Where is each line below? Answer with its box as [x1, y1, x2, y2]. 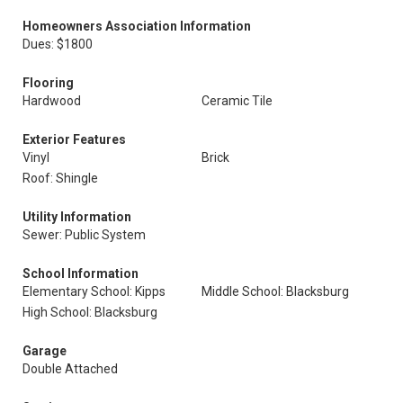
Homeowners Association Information [22, 19, 251, 33]
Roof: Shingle [22, 171, 98, 185]
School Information [22, 266, 139, 281]
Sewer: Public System [22, 228, 146, 242]
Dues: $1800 [22, 37, 93, 51]
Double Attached [22, 362, 118, 376]
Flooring [22, 76, 74, 90]
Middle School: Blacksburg [201, 284, 349, 299]
